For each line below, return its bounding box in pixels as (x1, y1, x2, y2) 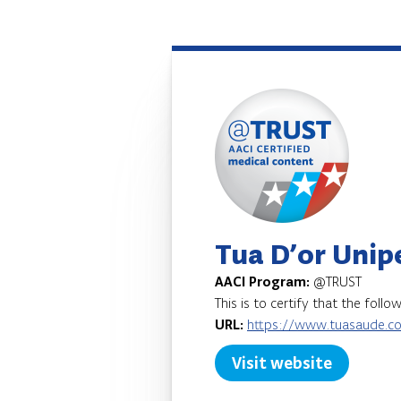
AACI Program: (215, 273, 313, 291)
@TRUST (313, 273, 362, 291)
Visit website (232, 352, 333, 373)
